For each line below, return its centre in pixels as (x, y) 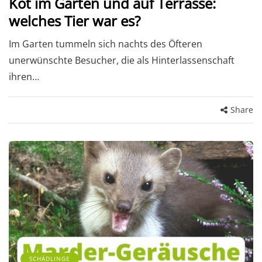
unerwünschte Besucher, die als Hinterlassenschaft (122, 61)
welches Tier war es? (75, 21)
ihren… (24, 77)
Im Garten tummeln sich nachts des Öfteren (106, 44)
